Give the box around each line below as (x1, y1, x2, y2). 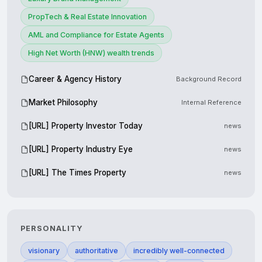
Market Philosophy (29, 98, 98, 108)
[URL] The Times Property (29, 168, 126, 178)
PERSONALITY (20, 224, 84, 233)
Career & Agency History (29, 74, 122, 84)
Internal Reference (181, 98, 242, 107)
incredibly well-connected (133, 246, 225, 256)
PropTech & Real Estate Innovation (28, 12, 147, 22)
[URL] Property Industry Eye (29, 144, 133, 154)
